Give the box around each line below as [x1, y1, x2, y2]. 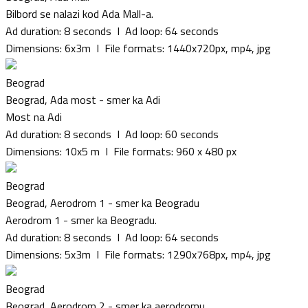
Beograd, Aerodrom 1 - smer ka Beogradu [5, 194, 199, 211]
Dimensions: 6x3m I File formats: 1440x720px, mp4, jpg [5, 39, 271, 56]
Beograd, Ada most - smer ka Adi [5, 91, 160, 108]
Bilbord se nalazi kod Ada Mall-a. [5, 5, 153, 22]
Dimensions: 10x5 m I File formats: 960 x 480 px [5, 142, 236, 159]
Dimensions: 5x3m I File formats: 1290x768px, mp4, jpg [5, 245, 271, 263]
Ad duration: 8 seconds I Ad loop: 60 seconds [5, 125, 219, 142]
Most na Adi [5, 108, 62, 125]
